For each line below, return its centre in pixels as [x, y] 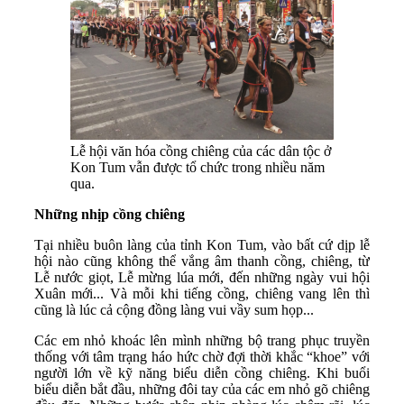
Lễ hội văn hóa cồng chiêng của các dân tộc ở [201, 151]
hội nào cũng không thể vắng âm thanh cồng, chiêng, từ [202, 261]
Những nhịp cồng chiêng [110, 214]
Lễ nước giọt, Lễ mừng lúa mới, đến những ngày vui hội [202, 277]
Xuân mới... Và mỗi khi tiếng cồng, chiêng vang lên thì [202, 293]
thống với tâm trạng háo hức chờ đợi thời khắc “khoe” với [202, 356]
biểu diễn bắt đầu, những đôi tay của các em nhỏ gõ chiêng [202, 389]
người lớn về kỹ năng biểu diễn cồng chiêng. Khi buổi [202, 372]
